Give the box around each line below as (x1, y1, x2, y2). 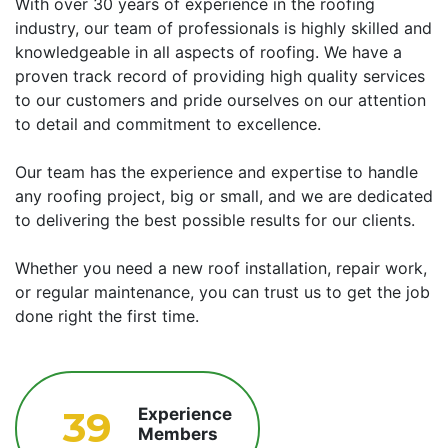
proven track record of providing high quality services (15, 65, 425, 86)
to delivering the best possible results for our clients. (15, 209, 415, 230)
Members (138, 424, 218, 445)
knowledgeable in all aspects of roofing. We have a (15, 41, 402, 62)
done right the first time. (15, 305, 199, 326)
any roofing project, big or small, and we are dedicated (15, 185, 433, 206)
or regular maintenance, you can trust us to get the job (15, 281, 430, 302)
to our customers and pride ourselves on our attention (15, 89, 426, 110)
